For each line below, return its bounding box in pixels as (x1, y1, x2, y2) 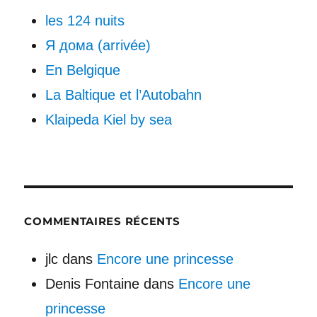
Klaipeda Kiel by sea (45, 111, 172, 127)
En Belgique (45, 62, 120, 78)
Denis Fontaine (45, 275, 139, 292)
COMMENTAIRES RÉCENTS (24, 214, 180, 229)
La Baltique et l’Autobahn (45, 86, 202, 103)
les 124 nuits (45, 12, 125, 28)
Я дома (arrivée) (45, 37, 151, 53)
